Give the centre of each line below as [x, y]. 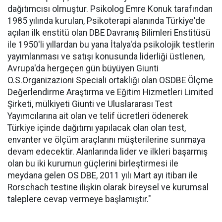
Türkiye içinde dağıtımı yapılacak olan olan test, [97, 128]
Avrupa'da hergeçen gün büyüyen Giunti [83, 68]
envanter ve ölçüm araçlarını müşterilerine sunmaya [106, 139]
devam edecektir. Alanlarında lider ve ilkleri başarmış [108, 151]
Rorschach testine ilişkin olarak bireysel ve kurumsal [108, 187]
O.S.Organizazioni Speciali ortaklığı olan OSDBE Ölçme [110, 80]
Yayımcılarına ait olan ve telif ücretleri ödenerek [98, 116]
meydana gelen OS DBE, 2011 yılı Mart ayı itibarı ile [103, 175]
